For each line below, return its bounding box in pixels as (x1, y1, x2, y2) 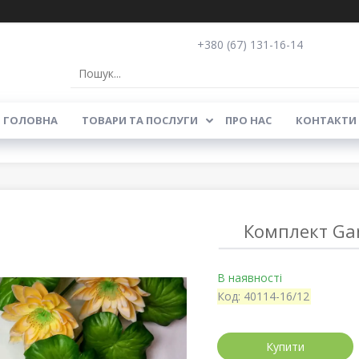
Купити (265, 339, 305, 354)
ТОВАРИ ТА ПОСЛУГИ (81, 113, 198, 127)
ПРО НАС (224, 113, 272, 127)
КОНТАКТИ (295, 113, 357, 127)
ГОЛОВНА (2, 113, 58, 127)
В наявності (216, 270, 282, 285)
